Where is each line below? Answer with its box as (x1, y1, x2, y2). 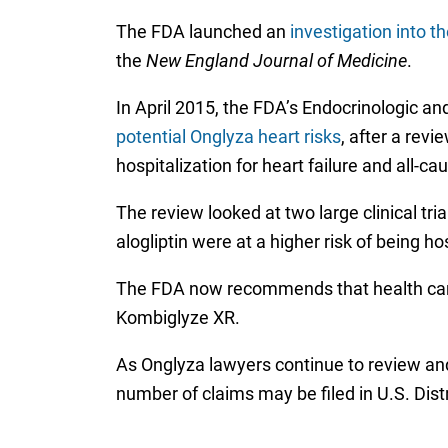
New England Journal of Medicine (145, 50, 407, 72)
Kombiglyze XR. (115, 307, 240, 329)
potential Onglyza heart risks (115, 126, 341, 148)
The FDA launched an (115, 21, 290, 43)
